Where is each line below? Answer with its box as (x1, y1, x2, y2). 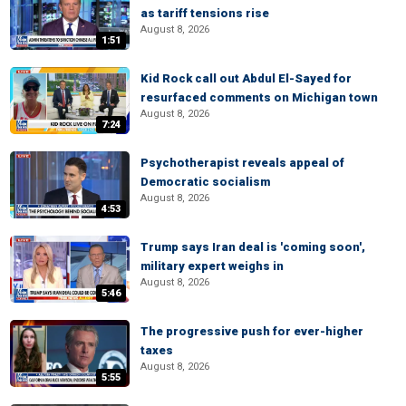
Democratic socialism (140, 175, 270, 188)
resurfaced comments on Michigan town (140, 91, 378, 104)
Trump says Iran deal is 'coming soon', (140, 240, 365, 254)
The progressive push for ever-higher (140, 324, 363, 338)
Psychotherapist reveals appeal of (140, 156, 344, 169)
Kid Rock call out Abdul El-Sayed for (140, 72, 352, 85)
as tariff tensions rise (140, 6, 269, 20)
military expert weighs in (140, 259, 284, 273)
